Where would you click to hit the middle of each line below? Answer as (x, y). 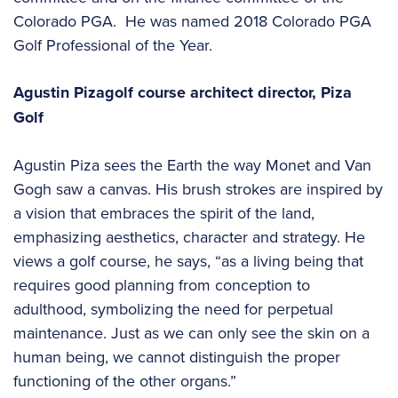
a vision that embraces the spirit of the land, (164, 213)
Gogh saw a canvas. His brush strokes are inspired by (198, 189)
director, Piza (305, 93)
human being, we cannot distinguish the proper (177, 357)
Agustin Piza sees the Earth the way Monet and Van (192, 165)
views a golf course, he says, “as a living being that (188, 261)
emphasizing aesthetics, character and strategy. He (189, 237)
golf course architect (181, 93)
